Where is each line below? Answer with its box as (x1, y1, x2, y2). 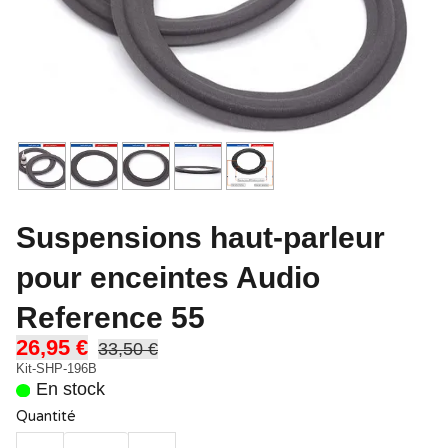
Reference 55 (16, 301, 205, 334)
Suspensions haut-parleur (16, 221, 385, 254)
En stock (35, 379, 105, 399)
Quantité (16, 408, 76, 425)
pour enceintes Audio (16, 261, 320, 294)
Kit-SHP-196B (16, 362, 97, 376)
